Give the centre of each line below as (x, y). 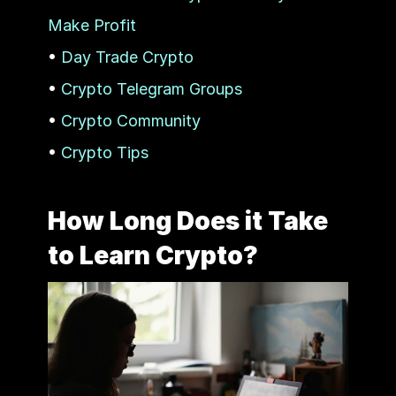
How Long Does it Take (187, 221)
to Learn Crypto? (152, 255)
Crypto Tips (104, 152)
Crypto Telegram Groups (151, 88)
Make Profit (91, 25)
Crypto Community (130, 120)
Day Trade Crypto (127, 57)
